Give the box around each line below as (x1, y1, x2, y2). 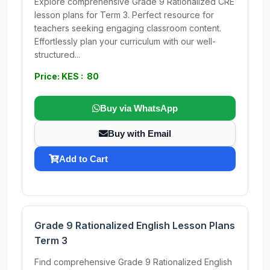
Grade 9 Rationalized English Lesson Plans (34, 219, 235, 231)
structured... (34, 49, 80, 60)
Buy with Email (108, 128, 171, 139)
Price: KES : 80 (34, 71, 99, 81)
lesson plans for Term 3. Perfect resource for (34, 10, 214, 20)
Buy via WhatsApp (100, 103, 178, 113)
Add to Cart (59, 154, 108, 164)
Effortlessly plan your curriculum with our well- (34, 36, 216, 46)
